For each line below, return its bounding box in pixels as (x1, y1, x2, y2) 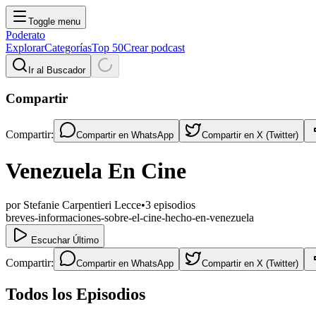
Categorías (44, 42, 92, 54)
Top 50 (92, 42, 123, 54)
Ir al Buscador (28, 65, 85, 75)
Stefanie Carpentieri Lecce (23, 199, 141, 212)
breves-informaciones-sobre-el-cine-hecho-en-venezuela (6, 212, 254, 224)
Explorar (6, 42, 44, 54)
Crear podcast (123, 42, 185, 54)
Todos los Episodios (6, 285, 145, 304)
